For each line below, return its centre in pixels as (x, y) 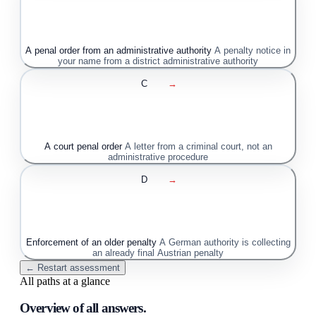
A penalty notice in (253, 51)
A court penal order (83, 147)
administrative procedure (158, 157)
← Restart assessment (73, 268)
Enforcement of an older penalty (91, 243)
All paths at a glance (65, 281)
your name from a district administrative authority (158, 61)
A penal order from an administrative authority (119, 51)
